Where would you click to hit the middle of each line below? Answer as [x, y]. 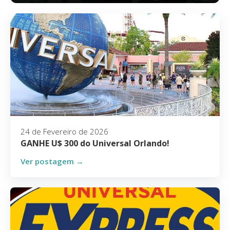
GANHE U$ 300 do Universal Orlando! [95, 143]
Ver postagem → [52, 161]
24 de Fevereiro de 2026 [64, 131]
